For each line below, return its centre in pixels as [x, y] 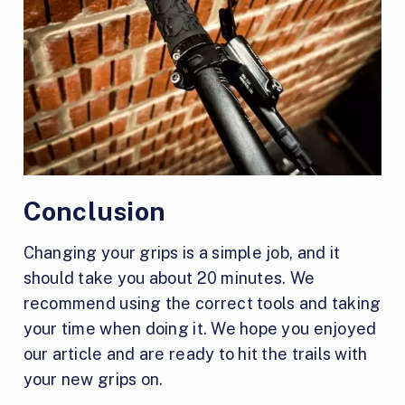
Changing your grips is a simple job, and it [182, 253]
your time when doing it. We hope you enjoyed [200, 329]
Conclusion [94, 212]
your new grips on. [93, 380]
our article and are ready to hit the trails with [195, 354]
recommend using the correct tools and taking [202, 304]
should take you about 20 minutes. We [169, 278]
